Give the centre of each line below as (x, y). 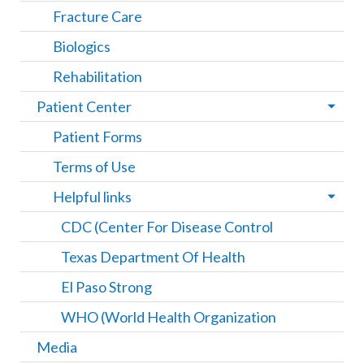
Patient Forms (97, 137)
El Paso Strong (106, 287)
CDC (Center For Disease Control (167, 227)
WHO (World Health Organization (169, 317)
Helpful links (92, 197)
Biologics (82, 47)
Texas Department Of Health (153, 257)
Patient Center (84, 107)
